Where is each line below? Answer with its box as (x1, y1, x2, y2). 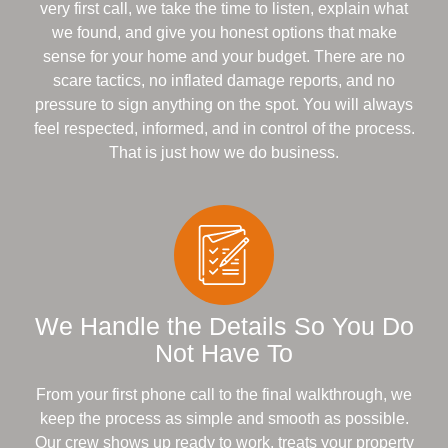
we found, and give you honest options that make (51, 24, 397, 42)
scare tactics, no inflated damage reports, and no (53, 72, 395, 90)
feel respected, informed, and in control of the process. (33, 120, 415, 138)
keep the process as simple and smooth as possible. (39, 410, 409, 428)
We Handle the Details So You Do (34, 312, 414, 341)
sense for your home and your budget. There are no (43, 48, 405, 66)
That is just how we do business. (109, 144, 339, 162)
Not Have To (155, 339, 293, 368)
